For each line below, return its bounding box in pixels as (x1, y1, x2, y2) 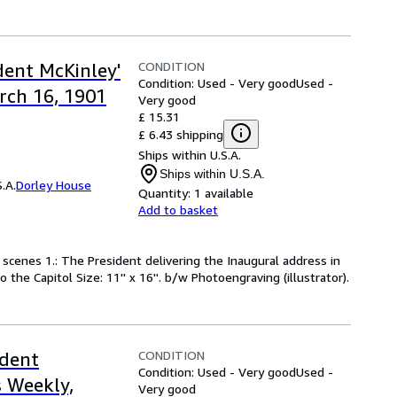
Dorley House (16, 177, 91, 192)
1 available (194, 185, 253, 200)
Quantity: (138, 185, 191, 200)
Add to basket (138, 202, 218, 217)
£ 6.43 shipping (138, 126, 223, 142)
